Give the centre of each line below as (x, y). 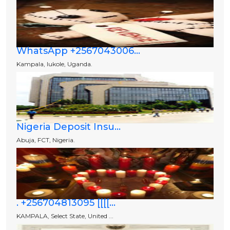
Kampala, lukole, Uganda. (54, 64)
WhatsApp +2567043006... (78, 51)
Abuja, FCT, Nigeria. (46, 140)
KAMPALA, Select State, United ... (65, 216)
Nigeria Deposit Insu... (69, 127)
